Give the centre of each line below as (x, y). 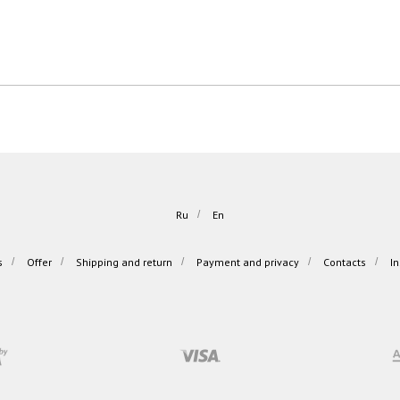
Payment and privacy (248, 262)
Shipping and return (124, 262)
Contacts (345, 262)
